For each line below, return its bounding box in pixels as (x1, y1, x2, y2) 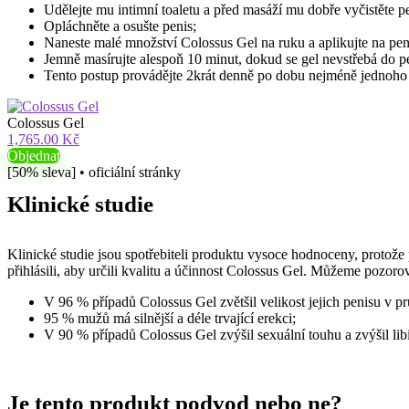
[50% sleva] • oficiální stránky (7, 164, 181, 180)
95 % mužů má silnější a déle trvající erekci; (44, 310, 296, 326)
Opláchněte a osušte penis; (44, 18, 196, 34)
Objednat (7, 148, 60, 163)
